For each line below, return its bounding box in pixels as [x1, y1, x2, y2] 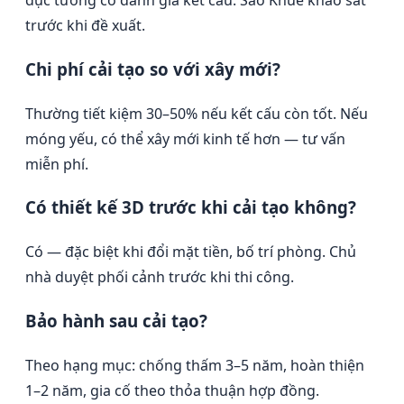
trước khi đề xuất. [25, 15, 145, 36]
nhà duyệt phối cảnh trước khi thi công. [25, 267, 294, 288]
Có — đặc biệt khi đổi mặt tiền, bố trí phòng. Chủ [25, 242, 356, 262]
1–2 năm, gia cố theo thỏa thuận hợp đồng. [25, 380, 319, 400]
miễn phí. [25, 153, 88, 174]
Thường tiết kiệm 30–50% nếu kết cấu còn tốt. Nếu [25, 103, 368, 124]
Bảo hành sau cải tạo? [25, 308, 207, 332]
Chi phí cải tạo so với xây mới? [25, 57, 280, 80]
